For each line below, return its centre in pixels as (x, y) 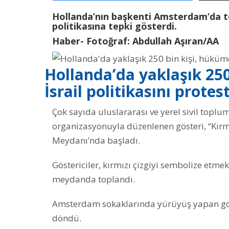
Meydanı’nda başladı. (96, 141)
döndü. (67, 218)
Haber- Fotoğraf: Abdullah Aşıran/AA (135, 41)
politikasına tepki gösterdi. (114, 26)
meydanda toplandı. (94, 179)
